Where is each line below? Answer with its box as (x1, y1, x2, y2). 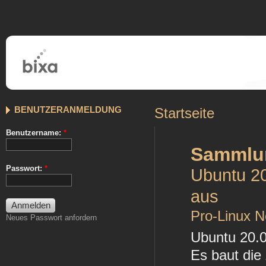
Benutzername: (6, 128, 64, 137)
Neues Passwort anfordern (6, 213, 97, 222)
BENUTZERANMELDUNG (14, 104, 122, 115)
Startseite (154, 106, 214, 121)
